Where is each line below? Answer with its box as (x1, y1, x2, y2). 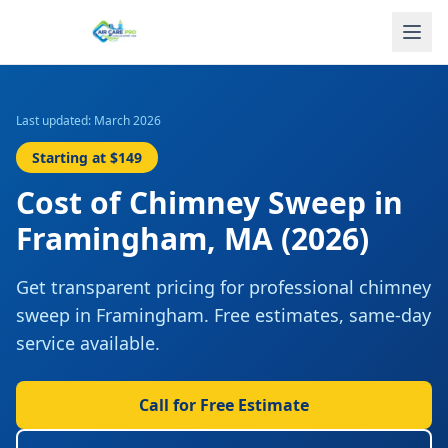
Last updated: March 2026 (16, 112, 161, 129)
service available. (16, 331, 160, 355)
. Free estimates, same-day (204, 303, 431, 327)
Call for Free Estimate (139, 394, 309, 416)
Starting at (32, 148, 110, 167)
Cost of (16, 182, 129, 223)
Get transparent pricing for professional (16, 275, 359, 299)
